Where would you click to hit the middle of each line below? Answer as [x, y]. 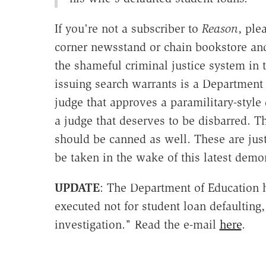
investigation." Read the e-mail [137, 225]
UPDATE [77, 188]
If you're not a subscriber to [128, 29]
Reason [220, 29]
